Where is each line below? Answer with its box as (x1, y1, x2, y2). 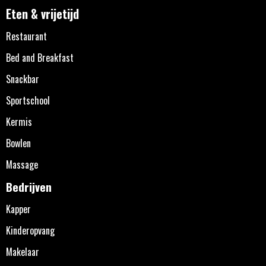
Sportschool (6, 93, 50, 107)
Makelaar (6, 244, 39, 259)
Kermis (6, 114, 32, 129)
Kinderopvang (6, 223, 55, 237)
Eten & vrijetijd (6, 4, 79, 23)
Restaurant (6, 28, 47, 43)
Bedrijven (6, 178, 52, 195)
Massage (6, 157, 38, 172)
